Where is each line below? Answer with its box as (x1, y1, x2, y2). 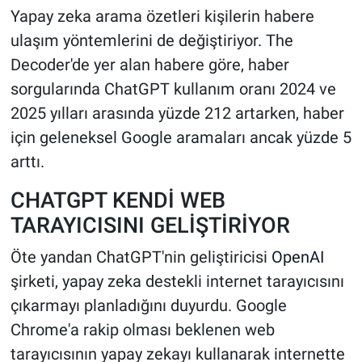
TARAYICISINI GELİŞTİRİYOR (10, 213, 290, 238)
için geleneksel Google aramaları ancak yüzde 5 (10, 128, 351, 148)
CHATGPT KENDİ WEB (10, 187, 225, 213)
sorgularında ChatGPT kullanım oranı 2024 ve (10, 79, 336, 99)
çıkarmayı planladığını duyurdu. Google (10, 295, 287, 315)
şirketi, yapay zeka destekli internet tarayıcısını (10, 271, 344, 291)
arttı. (10, 152, 44, 172)
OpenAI (271, 246, 324, 267)
